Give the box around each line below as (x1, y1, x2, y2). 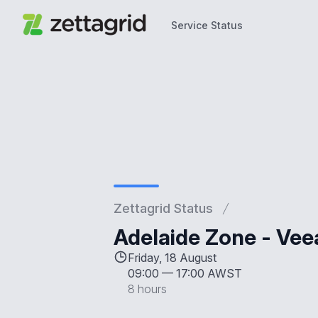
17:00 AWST (176, 266, 242, 280)
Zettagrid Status (114, 201, 213, 216)
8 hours (128, 282, 167, 296)
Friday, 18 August (128, 251, 216, 265)
